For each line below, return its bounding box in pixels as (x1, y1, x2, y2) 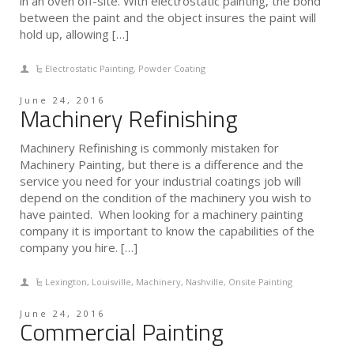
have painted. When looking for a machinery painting (20, 206, 303, 223)
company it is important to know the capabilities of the (20, 223, 314, 239)
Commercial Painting (20, 314, 224, 351)
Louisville (92, 276, 132, 288)
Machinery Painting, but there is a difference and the (20, 156, 303, 173)
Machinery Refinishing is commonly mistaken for (20, 140, 279, 156)
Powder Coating (138, 62, 206, 75)
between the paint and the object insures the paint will (20, 9, 316, 26)
